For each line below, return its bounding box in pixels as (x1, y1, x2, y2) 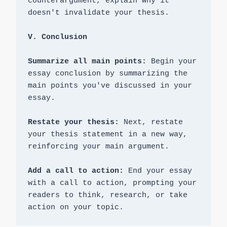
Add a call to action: (27, 167, 124, 176)
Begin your (146, 57, 197, 66)
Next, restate (123, 118, 183, 127)
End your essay (123, 167, 192, 176)
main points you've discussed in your (27, 82, 192, 91)
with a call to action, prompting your (27, 179, 197, 188)
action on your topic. (27, 203, 124, 212)
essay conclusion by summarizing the (27, 69, 187, 79)
